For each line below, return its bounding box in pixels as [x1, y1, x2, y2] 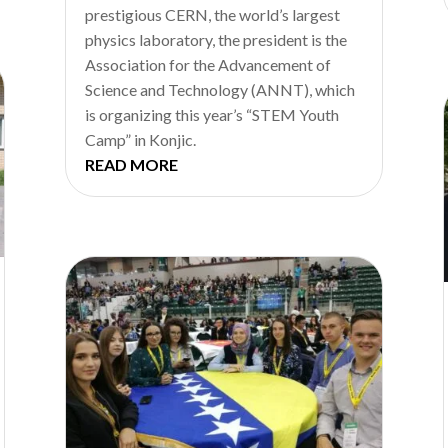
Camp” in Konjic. [84, 129, 196, 149]
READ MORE [84, 154, 178, 174]
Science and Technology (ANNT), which [84, 79, 355, 99]
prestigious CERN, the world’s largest [84, 4, 340, 24]
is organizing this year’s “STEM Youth [84, 104, 339, 124]
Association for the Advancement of [84, 54, 331, 74]
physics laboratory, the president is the [84, 29, 347, 49]
